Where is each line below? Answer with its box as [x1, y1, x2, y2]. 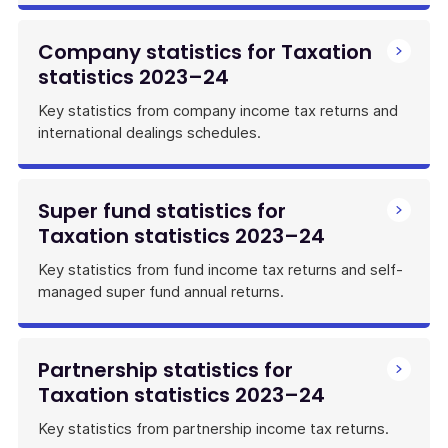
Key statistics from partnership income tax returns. [38, 419, 389, 438]
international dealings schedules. [38, 123, 261, 142]
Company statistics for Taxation [38, 38, 372, 66]
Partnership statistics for [38, 356, 293, 384]
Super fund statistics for [38, 197, 286, 225]
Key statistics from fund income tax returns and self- [38, 260, 403, 279]
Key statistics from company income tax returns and [38, 101, 398, 120]
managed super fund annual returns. [38, 282, 284, 301]
